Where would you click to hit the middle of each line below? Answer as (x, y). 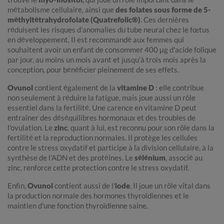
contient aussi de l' (84, 186)
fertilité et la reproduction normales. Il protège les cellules (102, 138)
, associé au (184, 158)
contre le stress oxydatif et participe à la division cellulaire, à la (110, 148)
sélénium (150, 158)
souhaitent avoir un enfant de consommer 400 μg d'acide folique (112, 50)
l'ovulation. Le (31, 128)
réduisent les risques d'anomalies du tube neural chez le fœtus (108, 30)
